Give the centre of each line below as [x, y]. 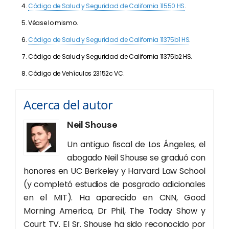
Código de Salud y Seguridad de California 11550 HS [106, 6]
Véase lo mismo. [53, 22]
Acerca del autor [68, 104]
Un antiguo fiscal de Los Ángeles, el [136, 144]
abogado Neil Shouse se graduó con [136, 157]
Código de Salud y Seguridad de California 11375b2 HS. [110, 56]
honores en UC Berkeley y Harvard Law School [114, 171]
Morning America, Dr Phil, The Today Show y [114, 211]
